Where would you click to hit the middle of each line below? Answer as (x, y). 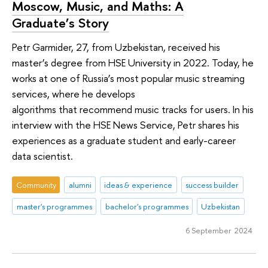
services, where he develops (74, 93)
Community (36, 185)
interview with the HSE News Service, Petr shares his (126, 124)
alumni (80, 185)
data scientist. (42, 156)
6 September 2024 (219, 230)
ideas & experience (138, 185)
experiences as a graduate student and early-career (124, 140)
